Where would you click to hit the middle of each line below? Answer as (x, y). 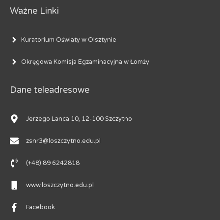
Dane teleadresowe (50, 90)
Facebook (41, 207)
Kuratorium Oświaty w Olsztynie (69, 40)
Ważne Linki (34, 11)
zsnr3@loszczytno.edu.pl (63, 141)
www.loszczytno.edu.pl (60, 185)
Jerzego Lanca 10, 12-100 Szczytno (79, 119)
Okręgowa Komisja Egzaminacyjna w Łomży (85, 62)
